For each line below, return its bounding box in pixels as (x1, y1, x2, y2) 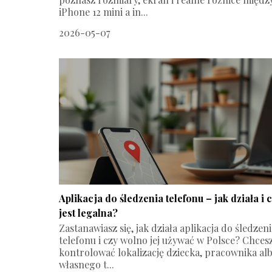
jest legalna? (59, 206, 118, 219)
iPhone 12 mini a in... (59, 5, 148, 18)
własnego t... (59, 257, 114, 271)
